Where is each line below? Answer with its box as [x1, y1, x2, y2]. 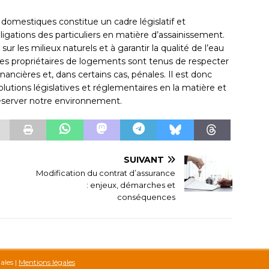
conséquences [117, 192, 176, 202]
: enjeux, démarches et [86, 180, 176, 190]
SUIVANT [124, 154, 165, 166]
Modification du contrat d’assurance [36, 168, 176, 178]
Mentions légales [19, 258, 75, 267]
